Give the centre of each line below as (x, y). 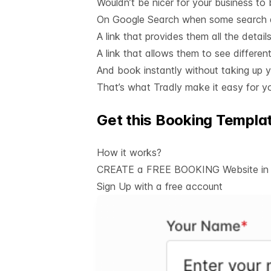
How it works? (129, 152)
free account (194, 186)
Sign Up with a (131, 186)
